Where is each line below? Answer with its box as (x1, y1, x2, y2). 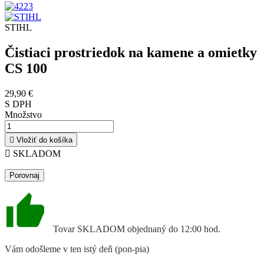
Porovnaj (9, 170, 39, 180)
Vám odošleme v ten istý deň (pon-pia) (5, 243, 149, 254)
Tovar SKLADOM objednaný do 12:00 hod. (53, 223, 220, 234)
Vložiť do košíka (16, 135, 72, 144)
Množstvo (5, 109, 42, 120)
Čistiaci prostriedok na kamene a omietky (5, 44, 257, 60)
